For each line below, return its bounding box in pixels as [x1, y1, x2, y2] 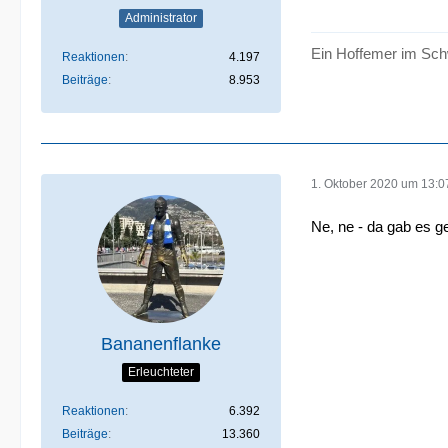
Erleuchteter [128, 365, 194, 380]
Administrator [125, 11, 197, 26]
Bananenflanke [101, 333, 221, 354]
